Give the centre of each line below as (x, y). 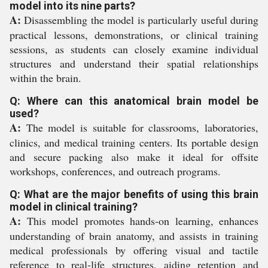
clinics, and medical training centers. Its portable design (134, 142)
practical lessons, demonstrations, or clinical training (134, 35)
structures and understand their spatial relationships (134, 63)
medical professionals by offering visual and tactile (134, 250)
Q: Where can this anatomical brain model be (134, 101)
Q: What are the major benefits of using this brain (134, 194)
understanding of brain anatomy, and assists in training (134, 236)
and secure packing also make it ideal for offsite (134, 157)
